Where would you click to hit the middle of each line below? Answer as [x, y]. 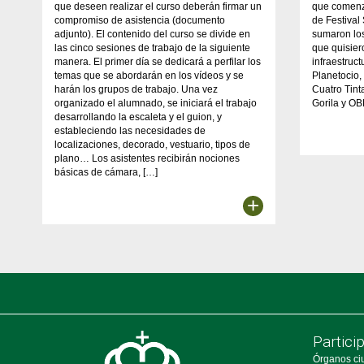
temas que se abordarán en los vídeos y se [149, 75]
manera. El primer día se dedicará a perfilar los [158, 61]
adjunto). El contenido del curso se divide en [152, 34]
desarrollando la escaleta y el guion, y [138, 117]
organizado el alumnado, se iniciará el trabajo [156, 103]
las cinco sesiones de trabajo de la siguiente [152, 48]
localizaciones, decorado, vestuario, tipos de [152, 144]
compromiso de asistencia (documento [140, 20]
